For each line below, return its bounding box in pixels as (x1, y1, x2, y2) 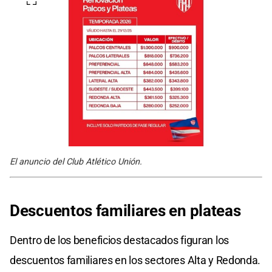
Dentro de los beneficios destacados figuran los (10, 234, 229, 247)
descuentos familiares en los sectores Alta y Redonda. (10, 254, 261, 267)
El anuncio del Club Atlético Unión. (10, 157, 142, 168)
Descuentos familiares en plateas (10, 202, 241, 220)
